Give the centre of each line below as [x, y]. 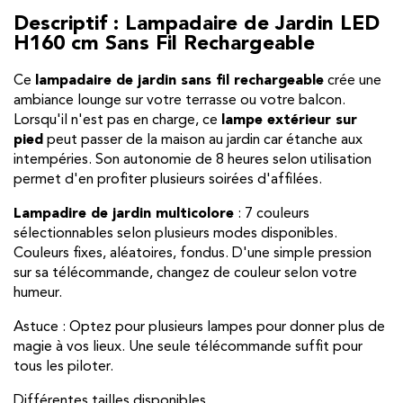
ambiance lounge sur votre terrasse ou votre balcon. [179, 100]
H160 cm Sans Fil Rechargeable [164, 45]
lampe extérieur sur [289, 120]
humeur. [38, 293]
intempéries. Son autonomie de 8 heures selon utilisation [193, 160]
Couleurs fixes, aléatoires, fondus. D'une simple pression [193, 253]
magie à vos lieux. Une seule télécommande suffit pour [188, 347]
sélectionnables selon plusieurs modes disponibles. [175, 233]
